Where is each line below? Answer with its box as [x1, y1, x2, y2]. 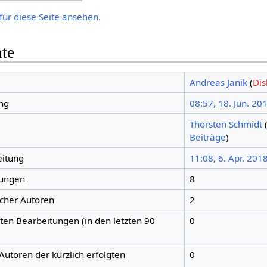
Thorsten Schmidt [189, 118, 262, 131]
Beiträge [189, 131, 226, 144]
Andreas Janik [189, 76, 247, 89]
